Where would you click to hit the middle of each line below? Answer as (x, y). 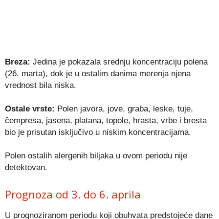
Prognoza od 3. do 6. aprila (73, 194)
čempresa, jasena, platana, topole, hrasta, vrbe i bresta (106, 120)
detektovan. (26, 167)
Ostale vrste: (30, 109)
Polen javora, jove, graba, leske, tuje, (124, 109)
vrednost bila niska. (41, 85)
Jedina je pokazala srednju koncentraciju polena (119, 62)
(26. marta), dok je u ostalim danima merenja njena (98, 73)
